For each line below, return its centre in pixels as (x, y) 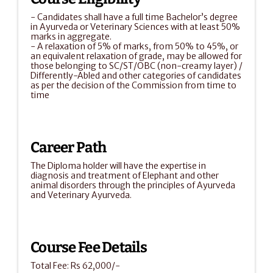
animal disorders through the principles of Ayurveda (133, 185)
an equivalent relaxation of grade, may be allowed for (136, 56)
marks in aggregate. (71, 37)
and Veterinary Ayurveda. (81, 195)
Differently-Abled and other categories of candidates (136, 76)
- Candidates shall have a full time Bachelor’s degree (134, 17)
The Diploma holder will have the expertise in (118, 166)
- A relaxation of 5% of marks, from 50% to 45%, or (134, 46)
